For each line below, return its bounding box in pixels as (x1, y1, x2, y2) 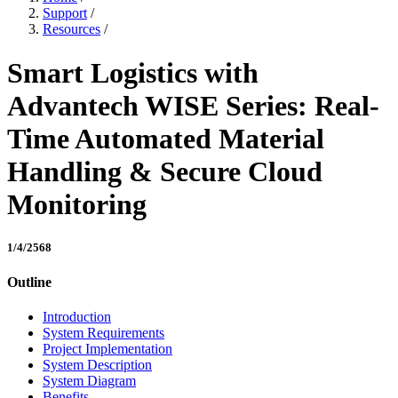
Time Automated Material (7, 122, 324, 155)
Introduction (43, 309, 111, 325)
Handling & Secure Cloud (7, 155, 322, 187)
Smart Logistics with (7, 56, 259, 89)
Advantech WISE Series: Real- (7, 89, 379, 122)
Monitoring (7, 187, 147, 220)
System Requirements (43, 325, 164, 341)
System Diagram (43, 373, 136, 389)
